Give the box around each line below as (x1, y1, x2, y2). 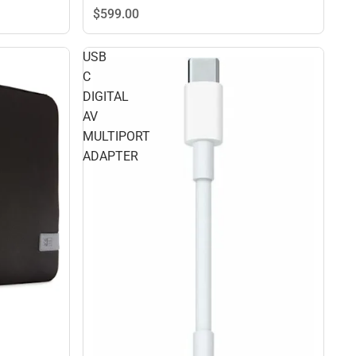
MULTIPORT (83, 129, 150, 145)
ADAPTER (83, 149, 138, 164)
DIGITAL (83, 89, 129, 105)
